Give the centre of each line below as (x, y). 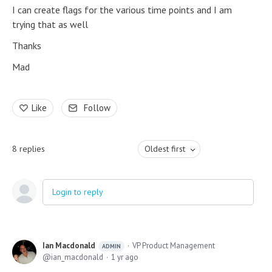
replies (32, 149)
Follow (97, 108)
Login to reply (78, 192)
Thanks (27, 46)
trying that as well (50, 24)
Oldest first (165, 149)
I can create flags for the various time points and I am (122, 10)
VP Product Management (174, 246)
